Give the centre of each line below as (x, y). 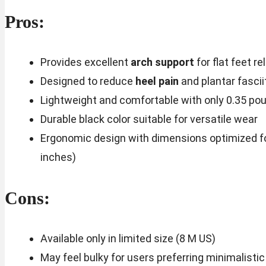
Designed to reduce (88, 81)
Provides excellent (85, 62)
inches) (58, 157)
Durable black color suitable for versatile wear (149, 119)
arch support (162, 62)
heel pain (157, 81)
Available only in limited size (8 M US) (128, 238)
